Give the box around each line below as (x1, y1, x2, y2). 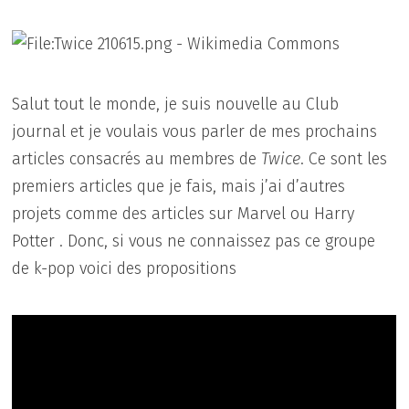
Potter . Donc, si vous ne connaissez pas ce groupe (12, 230, 376, 251)
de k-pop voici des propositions (12, 257, 237, 278)
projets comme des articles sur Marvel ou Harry (12, 203, 355, 224)
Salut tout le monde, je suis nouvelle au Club (12, 93, 340, 114)
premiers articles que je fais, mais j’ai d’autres (12, 175, 346, 196)
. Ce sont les (300, 148, 388, 169)
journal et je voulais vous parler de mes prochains (12, 121, 378, 142)
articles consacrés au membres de (12, 148, 262, 169)
